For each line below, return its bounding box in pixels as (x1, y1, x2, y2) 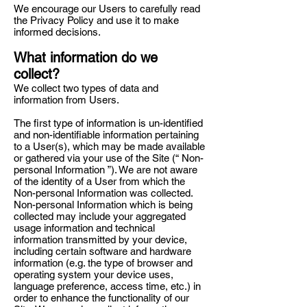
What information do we (14, 49, 158, 66)
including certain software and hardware (14, 245, 191, 257)
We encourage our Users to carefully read (14, 3, 200, 14)
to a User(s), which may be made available (14, 140, 205, 152)
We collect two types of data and (14, 82, 158, 94)
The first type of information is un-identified (14, 117, 203, 129)
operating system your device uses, (14, 269, 173, 280)
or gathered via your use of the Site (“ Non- (14, 152, 204, 164)
